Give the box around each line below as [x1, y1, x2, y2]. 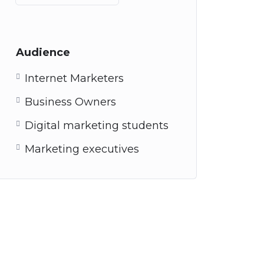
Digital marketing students [25, 119, 169, 132]
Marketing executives [25, 143, 139, 156]
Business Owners [25, 95, 116, 108]
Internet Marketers [25, 72, 124, 85]
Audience [16, 46, 70, 59]
